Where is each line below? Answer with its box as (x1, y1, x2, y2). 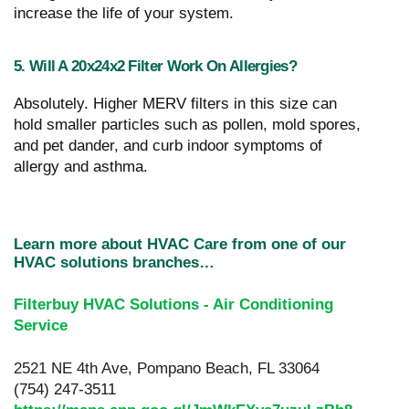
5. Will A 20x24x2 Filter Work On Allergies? (14, 56, 297, 75)
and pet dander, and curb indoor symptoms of (14, 136, 322, 154)
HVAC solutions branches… (14, 253, 215, 271)
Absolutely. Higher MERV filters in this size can (14, 94, 337, 112)
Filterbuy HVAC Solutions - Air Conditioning (14, 295, 333, 313)
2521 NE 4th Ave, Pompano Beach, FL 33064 (14, 359, 320, 377)
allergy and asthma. (14, 157, 148, 175)
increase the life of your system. (14, 4, 234, 22)
